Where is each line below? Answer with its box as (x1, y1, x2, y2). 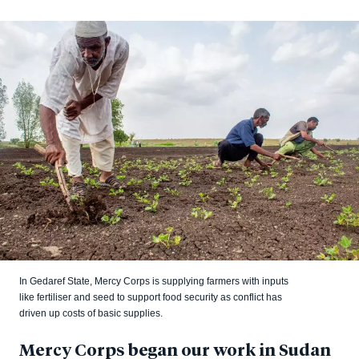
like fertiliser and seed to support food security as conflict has (19, 291, 282, 303)
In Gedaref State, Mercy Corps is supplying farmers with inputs (19, 275, 288, 287)
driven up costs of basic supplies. (19, 307, 163, 319)
